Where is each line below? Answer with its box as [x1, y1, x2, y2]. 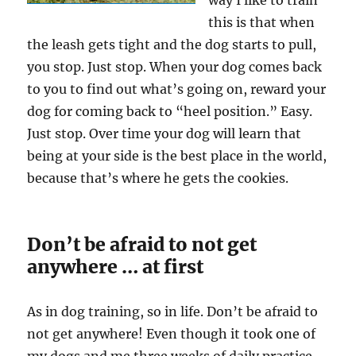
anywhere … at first [27, 255, 204, 279]
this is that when [208, 14, 315, 31]
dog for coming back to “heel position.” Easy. [27, 103, 313, 120]
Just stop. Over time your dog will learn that [27, 126, 302, 142]
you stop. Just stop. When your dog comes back [27, 59, 323, 75]
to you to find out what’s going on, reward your [27, 81, 327, 98]
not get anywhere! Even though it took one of [27, 326, 316, 342]
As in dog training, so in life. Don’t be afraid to [27, 304, 319, 320]
